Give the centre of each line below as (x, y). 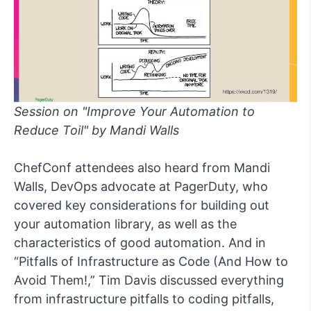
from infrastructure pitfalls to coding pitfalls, (144, 299)
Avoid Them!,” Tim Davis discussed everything (149, 280)
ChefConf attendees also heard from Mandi (142, 167)
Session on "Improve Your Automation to (134, 111)
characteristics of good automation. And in (140, 242)
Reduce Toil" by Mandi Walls (96, 130)
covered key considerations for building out (142, 205)
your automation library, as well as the (125, 224)
